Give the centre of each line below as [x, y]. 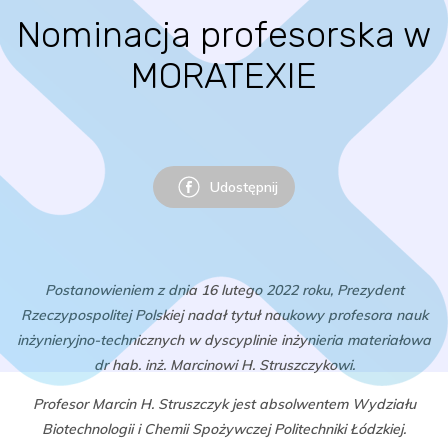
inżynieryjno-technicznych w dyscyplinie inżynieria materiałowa [224, 340]
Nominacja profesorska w [224, 34]
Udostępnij [244, 187]
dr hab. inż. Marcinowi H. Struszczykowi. [224, 365]
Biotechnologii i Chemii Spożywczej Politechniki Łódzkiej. [224, 429]
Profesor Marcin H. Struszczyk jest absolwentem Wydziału [224, 404]
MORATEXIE [224, 75]
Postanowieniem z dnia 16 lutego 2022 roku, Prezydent [224, 290]
